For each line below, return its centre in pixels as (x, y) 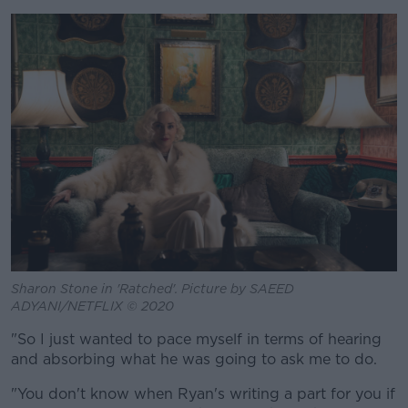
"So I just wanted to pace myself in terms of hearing (196, 339)
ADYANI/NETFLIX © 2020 (92, 306)
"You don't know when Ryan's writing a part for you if (203, 393)
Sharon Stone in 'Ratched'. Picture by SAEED (153, 288)
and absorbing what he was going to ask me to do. (194, 359)
